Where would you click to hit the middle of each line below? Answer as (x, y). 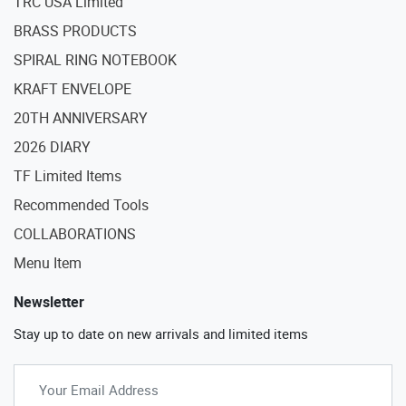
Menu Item (48, 262)
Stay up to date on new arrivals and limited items (161, 334)
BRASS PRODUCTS (75, 30)
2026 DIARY (52, 146)
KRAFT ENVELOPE (72, 88)
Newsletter (49, 302)
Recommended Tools (81, 204)
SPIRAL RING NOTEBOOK (95, 59)
